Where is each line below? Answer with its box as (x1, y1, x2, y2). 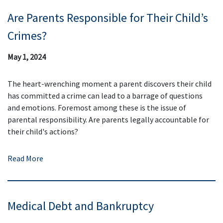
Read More (7, 153, 43, 163)
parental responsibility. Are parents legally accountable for (7, 114, 209, 124)
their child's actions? (7, 126, 78, 136)
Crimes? (7, 27, 47, 43)
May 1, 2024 (7, 52, 46, 62)
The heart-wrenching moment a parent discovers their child (7, 79, 212, 89)
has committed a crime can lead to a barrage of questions (7, 91, 203, 101)
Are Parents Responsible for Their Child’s (7, 9, 208, 25)
